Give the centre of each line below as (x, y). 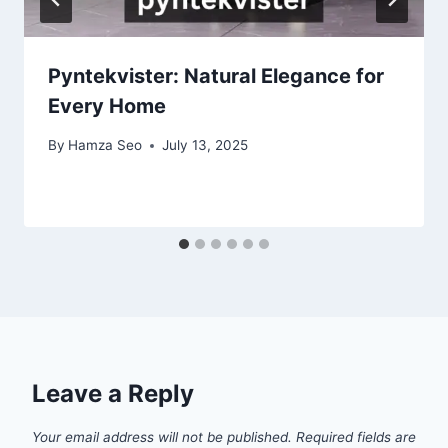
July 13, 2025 (205, 145)
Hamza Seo (105, 145)
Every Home (107, 106)
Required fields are (356, 437)
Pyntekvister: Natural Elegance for (216, 76)
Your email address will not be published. (162, 437)
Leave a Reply (113, 394)
